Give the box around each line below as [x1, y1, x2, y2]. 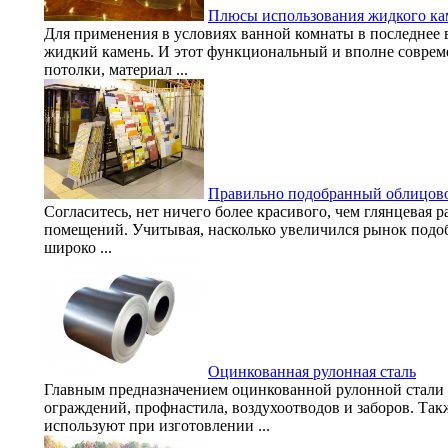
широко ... [44, 238, 112, 256]
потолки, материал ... [44, 60, 188, 78]
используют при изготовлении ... [44, 416, 270, 434]
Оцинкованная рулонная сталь [208, 362, 416, 380]
